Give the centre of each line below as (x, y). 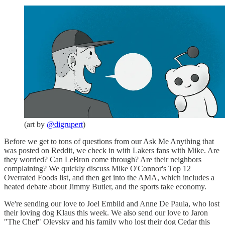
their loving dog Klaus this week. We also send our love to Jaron (106, 212)
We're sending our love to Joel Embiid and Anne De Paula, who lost (112, 203)
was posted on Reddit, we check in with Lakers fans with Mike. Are (112, 150)
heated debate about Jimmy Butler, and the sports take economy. (105, 186)
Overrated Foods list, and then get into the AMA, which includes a (109, 177)
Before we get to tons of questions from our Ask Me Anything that (109, 141)
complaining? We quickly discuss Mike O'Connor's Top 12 (97, 168)
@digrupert (65, 124)
